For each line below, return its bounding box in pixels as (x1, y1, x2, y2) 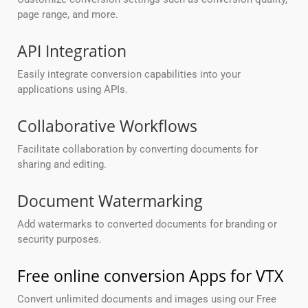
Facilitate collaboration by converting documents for (17, 143, 258, 156)
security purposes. (17, 233, 102, 246)
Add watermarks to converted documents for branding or (17, 218, 277, 231)
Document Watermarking (17, 190, 203, 212)
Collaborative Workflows (17, 115, 197, 137)
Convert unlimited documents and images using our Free (17, 293, 276, 306)
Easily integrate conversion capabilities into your (17, 68, 241, 81)
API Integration (17, 40, 126, 63)
